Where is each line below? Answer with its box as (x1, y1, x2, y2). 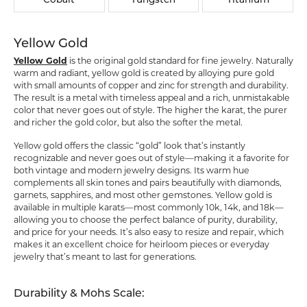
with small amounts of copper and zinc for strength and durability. (14, 80, 288, 90)
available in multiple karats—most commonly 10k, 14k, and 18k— (14, 202, 284, 212)
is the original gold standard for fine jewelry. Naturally (67, 56, 293, 66)
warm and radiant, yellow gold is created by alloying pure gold (14, 68, 274, 78)
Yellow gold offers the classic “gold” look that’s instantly (14, 140, 245, 151)
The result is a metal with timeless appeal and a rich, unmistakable (14, 93, 290, 103)
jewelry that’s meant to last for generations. (14, 251, 197, 262)
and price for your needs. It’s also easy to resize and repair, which (14, 227, 284, 237)
